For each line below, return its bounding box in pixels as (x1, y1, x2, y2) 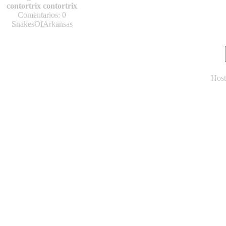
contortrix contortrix (7, 2, 77, 10)
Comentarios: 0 (18, 11, 66, 19)
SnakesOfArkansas (11, 20, 73, 28)
